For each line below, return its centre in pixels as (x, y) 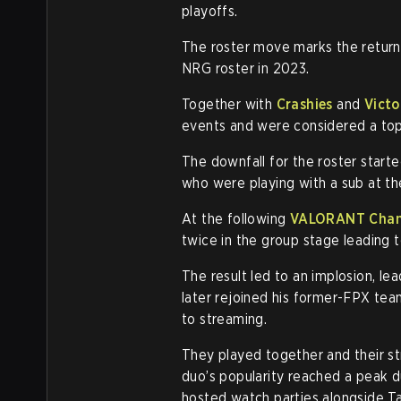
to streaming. (225, 319)
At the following (236, 219)
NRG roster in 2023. (246, 68)
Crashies (304, 104)
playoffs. (210, 11)
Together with (229, 104)
